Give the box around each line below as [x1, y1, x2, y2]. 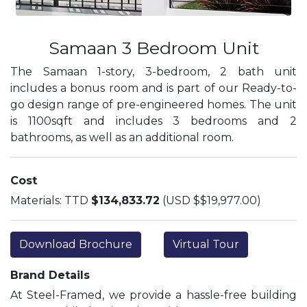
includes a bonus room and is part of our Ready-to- [10, 82, 297, 95]
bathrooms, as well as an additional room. [10, 131, 236, 144]
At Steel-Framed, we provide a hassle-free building [10, 288, 297, 302]
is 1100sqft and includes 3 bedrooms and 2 [10, 114, 297, 127]
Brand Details [10, 269, 90, 282]
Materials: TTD [10, 194, 91, 207]
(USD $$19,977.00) [160, 194, 261, 207]
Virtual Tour [173, 238, 239, 251]
